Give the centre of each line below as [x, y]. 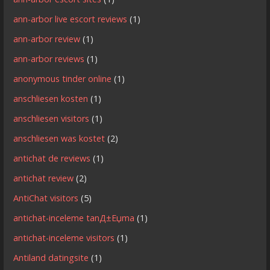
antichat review [44, 178]
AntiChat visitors [46, 198]
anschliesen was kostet [59, 139]
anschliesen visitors [52, 119]
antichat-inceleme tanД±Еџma [74, 218]
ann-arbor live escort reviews [71, 19]
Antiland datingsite [51, 258]
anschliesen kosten [51, 99]
